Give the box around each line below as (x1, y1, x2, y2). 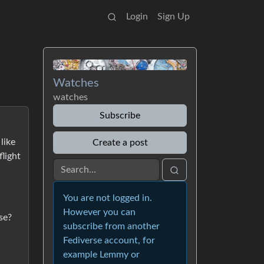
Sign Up (157, 12, 190, 21)
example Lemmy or (63, 250, 140, 259)
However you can (63, 207, 136, 217)
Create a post (92, 138, 148, 147)
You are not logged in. (63, 193, 152, 203)
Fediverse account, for (63, 236, 155, 245)
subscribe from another (63, 222, 160, 231)
